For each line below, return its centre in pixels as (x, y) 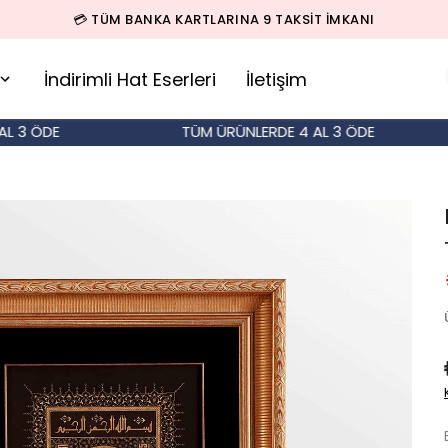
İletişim (276, 79)
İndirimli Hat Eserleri (129, 79)
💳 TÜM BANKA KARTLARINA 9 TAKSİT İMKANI (224, 19)
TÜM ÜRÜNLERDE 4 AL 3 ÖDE (249, 132)
